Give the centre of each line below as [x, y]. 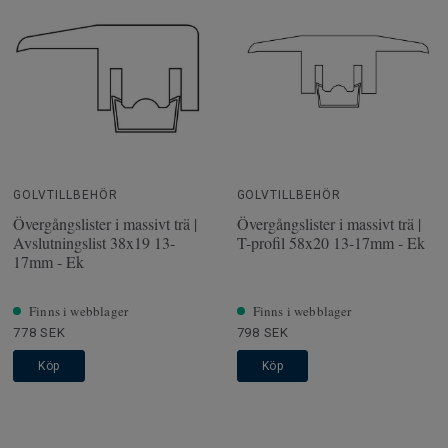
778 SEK [39, 332]
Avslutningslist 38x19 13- [94, 242]
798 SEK [262, 332]
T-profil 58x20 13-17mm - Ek [330, 242]
